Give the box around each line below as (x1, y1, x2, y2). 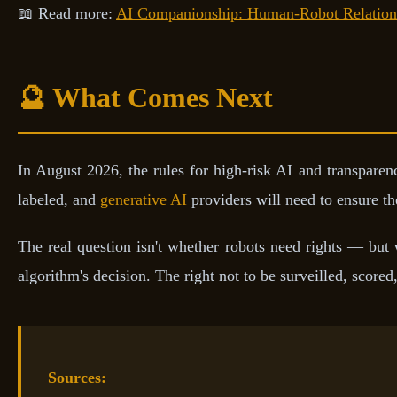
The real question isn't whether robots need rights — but (18, 237, 394, 255)
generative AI (100, 190, 187, 208)
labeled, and (18, 190, 100, 208)
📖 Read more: (18, 4, 116, 22)
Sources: (48, 369, 106, 387)
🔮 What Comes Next (18, 81, 273, 113)
